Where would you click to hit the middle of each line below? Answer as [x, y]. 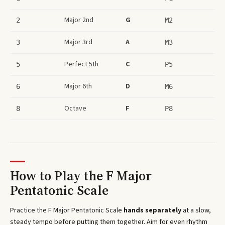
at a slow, [196, 211]
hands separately [152, 211]
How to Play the [58, 176]
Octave [75, 108]
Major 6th [78, 86]
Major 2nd [79, 20]
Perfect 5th [81, 64]
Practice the [29, 211]
